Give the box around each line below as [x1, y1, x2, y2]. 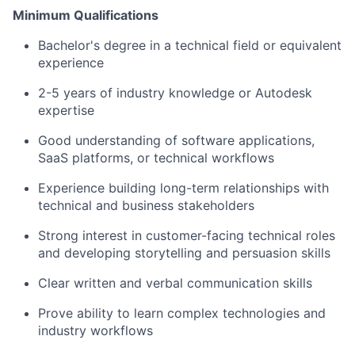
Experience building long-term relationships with [38, 180, 329, 196]
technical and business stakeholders [38, 197, 254, 213]
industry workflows [38, 323, 153, 338]
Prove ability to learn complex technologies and [38, 305, 326, 321]
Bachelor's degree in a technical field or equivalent [38, 37, 342, 53]
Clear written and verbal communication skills [38, 275, 312, 291]
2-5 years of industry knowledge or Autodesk [38, 85, 312, 101]
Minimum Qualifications [13, 7, 158, 23]
